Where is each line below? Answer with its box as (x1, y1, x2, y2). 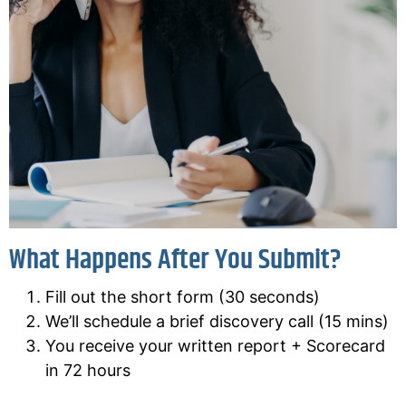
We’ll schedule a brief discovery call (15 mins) (45, 312, 389, 332)
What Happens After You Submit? (9, 238, 342, 283)
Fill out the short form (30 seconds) (45, 287, 320, 307)
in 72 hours (45, 361, 130, 381)
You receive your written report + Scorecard (45, 336, 385, 356)
